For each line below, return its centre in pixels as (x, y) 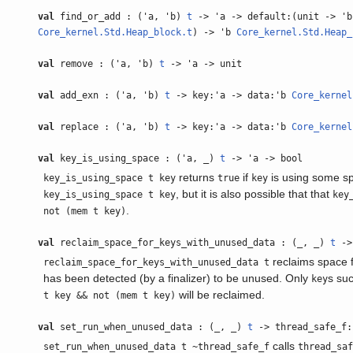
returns (197, 177)
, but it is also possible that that (255, 194)
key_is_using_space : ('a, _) (137, 158)
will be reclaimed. (221, 295)
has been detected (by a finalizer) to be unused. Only (178, 278)
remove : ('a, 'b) (107, 64)
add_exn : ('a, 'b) (110, 95)
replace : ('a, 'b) (110, 127)
